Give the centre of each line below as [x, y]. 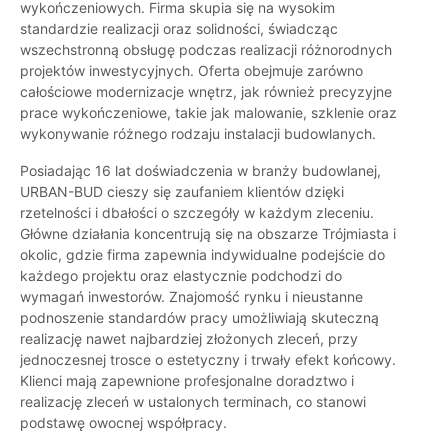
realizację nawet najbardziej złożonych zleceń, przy [189, 339]
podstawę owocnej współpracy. [123, 423]
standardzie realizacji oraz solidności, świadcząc [179, 29]
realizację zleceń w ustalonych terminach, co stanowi [193, 402]
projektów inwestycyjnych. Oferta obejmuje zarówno [191, 71]
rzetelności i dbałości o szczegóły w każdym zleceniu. [197, 213]
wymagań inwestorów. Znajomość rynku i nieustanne [191, 297]
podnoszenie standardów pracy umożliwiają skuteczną [199, 318]
